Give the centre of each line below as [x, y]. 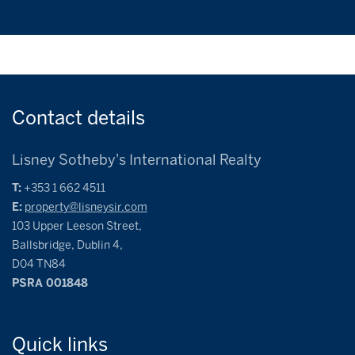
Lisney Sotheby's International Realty [137, 160]
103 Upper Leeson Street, [77, 227]
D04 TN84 [39, 265]
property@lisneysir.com [86, 208]
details [116, 118]
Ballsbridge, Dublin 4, [67, 246]
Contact [50, 118]
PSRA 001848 [50, 284]
